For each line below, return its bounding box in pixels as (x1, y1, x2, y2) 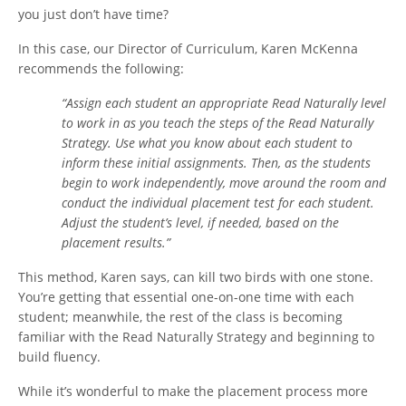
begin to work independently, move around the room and (62, 174, 386, 192)
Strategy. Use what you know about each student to (62, 134, 353, 152)
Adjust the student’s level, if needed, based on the (62, 214, 339, 232)
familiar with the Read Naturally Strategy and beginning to (18, 328, 374, 346)
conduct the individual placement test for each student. (62, 194, 374, 212)
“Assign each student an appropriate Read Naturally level (62, 94, 386, 112)
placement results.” (62, 234, 170, 252)
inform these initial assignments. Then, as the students (62, 154, 371, 172)
